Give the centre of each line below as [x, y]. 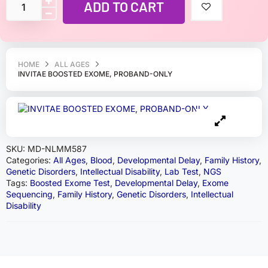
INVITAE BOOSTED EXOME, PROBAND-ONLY [95, 74]
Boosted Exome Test [70, 183]
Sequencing [29, 194]
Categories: [30, 160]
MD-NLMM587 [57, 149]
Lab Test [182, 171]
